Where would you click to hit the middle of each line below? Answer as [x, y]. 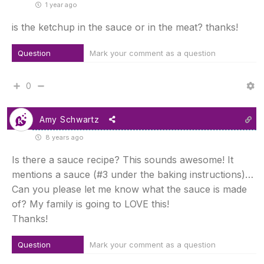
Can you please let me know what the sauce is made [129, 189]
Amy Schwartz [70, 120]
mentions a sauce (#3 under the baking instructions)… [133, 175]
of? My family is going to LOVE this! [90, 204]
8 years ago [64, 138]
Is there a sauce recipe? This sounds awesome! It [123, 160]
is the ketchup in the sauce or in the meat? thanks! [125, 27]
